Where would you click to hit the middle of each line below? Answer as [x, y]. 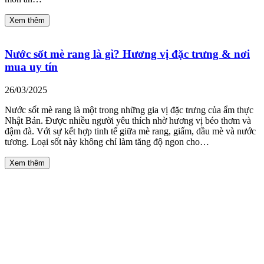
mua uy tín [31, 67]
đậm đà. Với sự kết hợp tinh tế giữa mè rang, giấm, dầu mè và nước [130, 131]
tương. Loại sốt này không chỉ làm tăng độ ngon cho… [107, 142]
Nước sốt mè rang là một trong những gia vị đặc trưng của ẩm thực [129, 110]
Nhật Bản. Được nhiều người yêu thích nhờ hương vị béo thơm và [128, 121]
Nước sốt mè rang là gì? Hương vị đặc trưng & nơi [127, 54]
